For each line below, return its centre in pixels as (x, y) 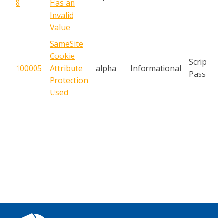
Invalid (62, 15)
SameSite (66, 44)
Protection (69, 80)
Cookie (62, 56)
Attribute (66, 68)
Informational (156, 68)
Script (199, 62)
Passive (202, 74)
